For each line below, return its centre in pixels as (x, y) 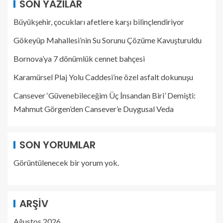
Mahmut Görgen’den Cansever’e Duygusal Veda (94, 109)
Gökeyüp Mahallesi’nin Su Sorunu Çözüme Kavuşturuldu (108, 40)
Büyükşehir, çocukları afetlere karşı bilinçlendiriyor (99, 22)
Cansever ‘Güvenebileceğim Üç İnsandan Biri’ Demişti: (105, 95)
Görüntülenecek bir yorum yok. (66, 163)
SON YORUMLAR (57, 145)
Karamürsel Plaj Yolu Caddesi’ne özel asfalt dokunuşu (103, 77)
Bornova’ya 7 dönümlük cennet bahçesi (79, 58)
